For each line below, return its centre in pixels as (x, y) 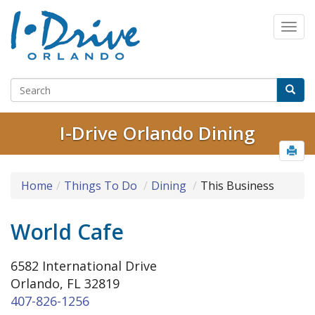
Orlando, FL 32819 (65, 284)
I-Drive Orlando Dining (157, 133)
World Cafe (67, 232)
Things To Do (101, 186)
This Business (237, 186)
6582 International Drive (84, 266)
